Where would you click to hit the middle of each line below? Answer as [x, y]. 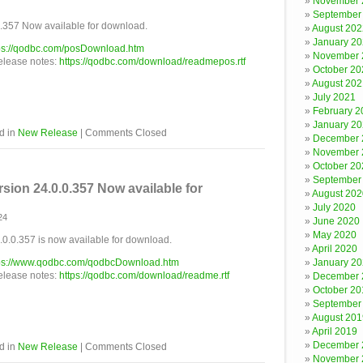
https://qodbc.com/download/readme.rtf [144, 275]
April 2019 [335, 331]
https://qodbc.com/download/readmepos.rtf [152, 62]
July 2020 [334, 207]
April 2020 [335, 249]
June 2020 [336, 221]
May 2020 [335, 235]
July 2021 [334, 97]
